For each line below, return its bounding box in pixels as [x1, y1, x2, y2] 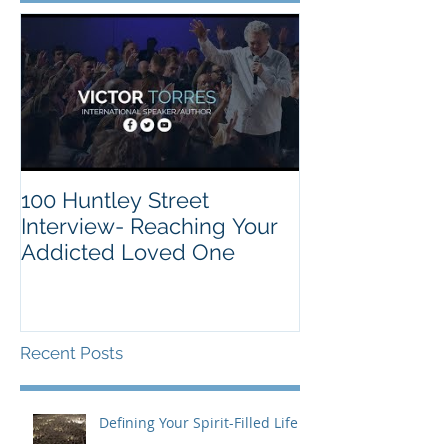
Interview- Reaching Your [21, 212, 278, 239]
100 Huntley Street [21, 186, 209, 213]
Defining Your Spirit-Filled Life [99, 413, 298, 433]
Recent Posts [20, 343, 123, 364]
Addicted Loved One [21, 238, 235, 265]
